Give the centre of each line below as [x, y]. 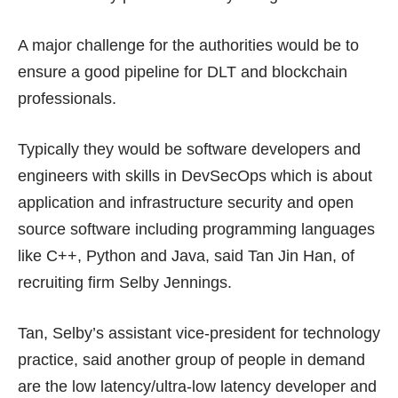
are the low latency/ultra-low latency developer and [197, 386]
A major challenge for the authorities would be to [188, 45]
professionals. [67, 98]
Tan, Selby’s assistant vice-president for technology [199, 333]
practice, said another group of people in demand [191, 359]
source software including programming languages [196, 229]
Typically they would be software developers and [189, 149]
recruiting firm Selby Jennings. [125, 282]
